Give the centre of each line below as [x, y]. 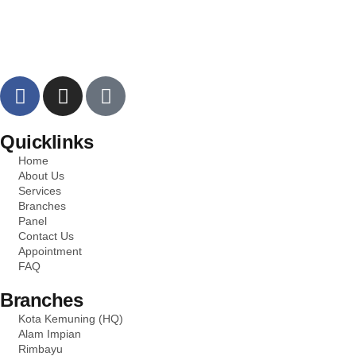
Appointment [50, 252]
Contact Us [46, 236]
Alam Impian [49, 334]
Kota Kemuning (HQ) [70, 319]
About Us [41, 176]
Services [39, 191]
